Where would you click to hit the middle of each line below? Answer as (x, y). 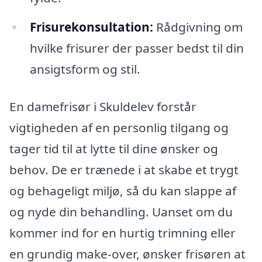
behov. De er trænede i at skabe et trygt (124, 169)
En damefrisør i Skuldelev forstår (103, 106)
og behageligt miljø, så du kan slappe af (123, 190)
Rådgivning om (198, 27)
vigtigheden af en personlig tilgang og (119, 127)
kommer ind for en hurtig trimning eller (123, 232)
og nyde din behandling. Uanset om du (121, 211)
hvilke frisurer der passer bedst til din (137, 48)
